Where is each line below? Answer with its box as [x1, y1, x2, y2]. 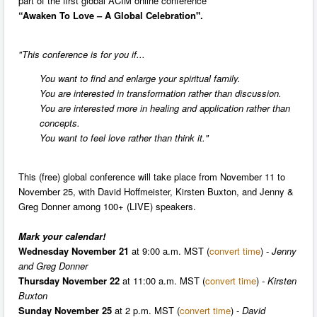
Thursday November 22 [18, 274, 120, 288]
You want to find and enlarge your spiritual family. [40, 71, 241, 86]
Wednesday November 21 [18, 244, 129, 258]
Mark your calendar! [18, 229, 105, 243]
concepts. [40, 116, 80, 130]
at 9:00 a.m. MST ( [132, 244, 209, 258]
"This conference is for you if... [18, 47, 145, 62]
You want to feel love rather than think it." [40, 131, 212, 145]
